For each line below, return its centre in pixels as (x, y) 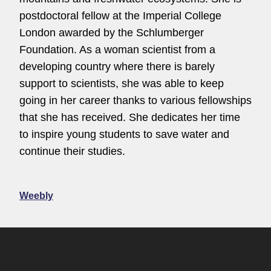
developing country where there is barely (117, 67)
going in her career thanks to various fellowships (135, 100)
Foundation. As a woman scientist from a (117, 50)
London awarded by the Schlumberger (112, 33)
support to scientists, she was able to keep (122, 83)
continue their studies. (72, 151)
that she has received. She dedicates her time (130, 117)
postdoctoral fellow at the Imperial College (120, 16)
